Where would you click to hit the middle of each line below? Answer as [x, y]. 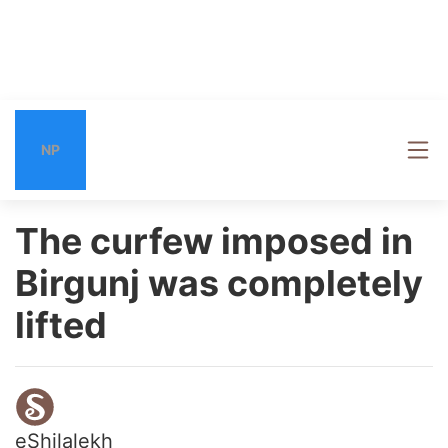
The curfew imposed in [214, 241]
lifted [61, 325]
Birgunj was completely [219, 283]
